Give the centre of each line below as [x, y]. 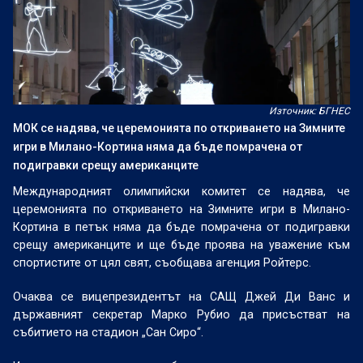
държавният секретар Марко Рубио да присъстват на [181, 314]
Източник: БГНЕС [309, 111]
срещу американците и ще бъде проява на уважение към [181, 245]
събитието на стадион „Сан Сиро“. [109, 332]
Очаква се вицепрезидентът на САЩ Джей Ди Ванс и [181, 297]
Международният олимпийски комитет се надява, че [181, 191]
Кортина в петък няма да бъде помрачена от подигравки [181, 227]
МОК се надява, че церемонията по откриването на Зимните [179, 128]
